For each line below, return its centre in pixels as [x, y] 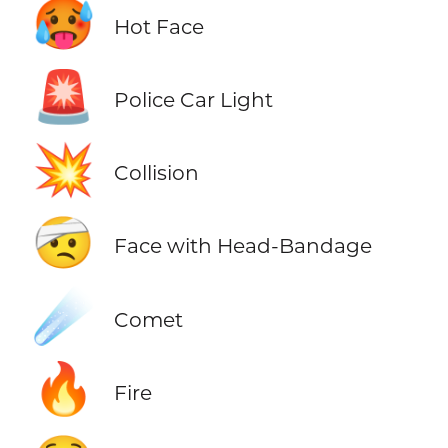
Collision [156, 173]
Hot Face [158, 27]
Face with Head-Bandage [242, 246]
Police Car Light [193, 100]
